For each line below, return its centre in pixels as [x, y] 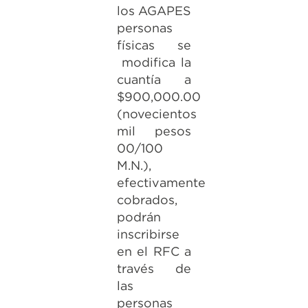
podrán [139, 217]
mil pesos [154, 131]
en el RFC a [154, 251]
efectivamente [161, 183]
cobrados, [147, 200]
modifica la [154, 62]
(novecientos [156, 114]
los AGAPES [154, 11]
